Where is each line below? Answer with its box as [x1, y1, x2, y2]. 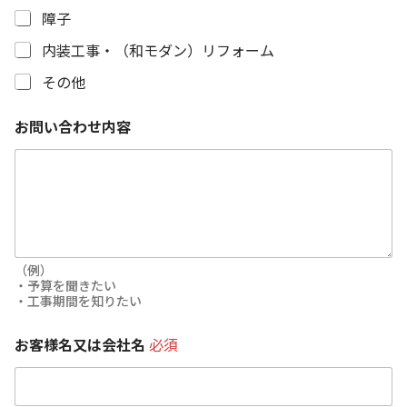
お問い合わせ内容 [15, 115, 131, 138]
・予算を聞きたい [15, 276, 116, 295]
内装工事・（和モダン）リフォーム [42, 39, 274, 62]
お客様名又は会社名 [15, 333, 149, 356]
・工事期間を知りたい [15, 292, 142, 311]
